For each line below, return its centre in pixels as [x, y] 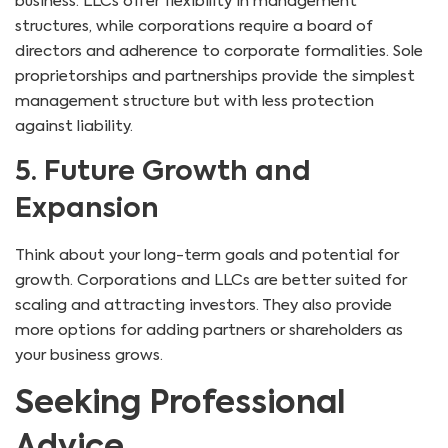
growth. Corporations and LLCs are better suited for [211, 280]
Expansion [87, 209]
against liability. [74, 126]
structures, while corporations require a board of [194, 26]
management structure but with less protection [194, 101]
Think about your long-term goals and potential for [207, 255]
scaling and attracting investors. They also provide [203, 305]
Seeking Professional [180, 404]
